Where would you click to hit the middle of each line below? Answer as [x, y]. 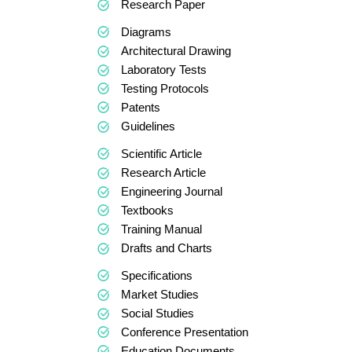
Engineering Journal [172, 191]
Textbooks [147, 210]
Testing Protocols [165, 88]
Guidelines [148, 126]
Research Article [163, 172]
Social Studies [158, 313]
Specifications [157, 275]
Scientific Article [161, 154]
